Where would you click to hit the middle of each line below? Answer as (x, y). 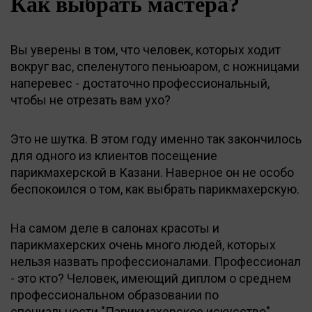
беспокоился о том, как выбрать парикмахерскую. (155, 189)
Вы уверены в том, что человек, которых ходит (146, 49)
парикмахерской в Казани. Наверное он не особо (152, 172)
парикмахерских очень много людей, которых (143, 244)
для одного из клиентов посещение (114, 155)
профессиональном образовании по (115, 295)
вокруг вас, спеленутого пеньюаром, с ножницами (155, 66)
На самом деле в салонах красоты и (115, 228)
